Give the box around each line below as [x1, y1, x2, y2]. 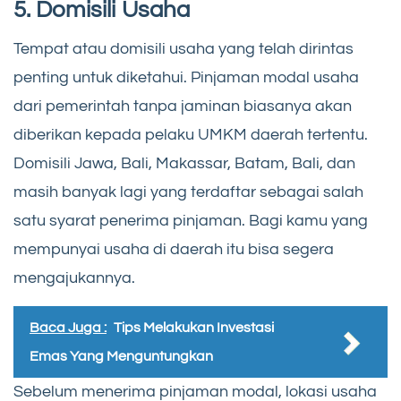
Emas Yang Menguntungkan [30, 349, 213, 364]
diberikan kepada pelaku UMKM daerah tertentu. [13, 126, 368, 144]
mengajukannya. [13, 269, 135, 287]
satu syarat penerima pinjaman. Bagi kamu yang [13, 212, 368, 230]
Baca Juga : [30, 320, 107, 336]
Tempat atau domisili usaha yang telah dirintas [13, 40, 354, 58]
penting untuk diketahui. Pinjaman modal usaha [13, 69, 359, 87]
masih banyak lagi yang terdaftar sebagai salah [13, 183, 363, 201]
